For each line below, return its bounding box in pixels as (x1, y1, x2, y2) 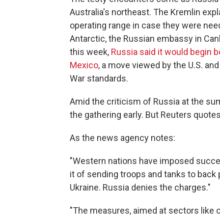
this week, (70, 47, 111, 57)
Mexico (70, 60, 98, 70)
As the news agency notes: (70, 133, 175, 143)
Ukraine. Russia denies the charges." (70, 182, 211, 192)
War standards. (70, 73, 128, 83)
